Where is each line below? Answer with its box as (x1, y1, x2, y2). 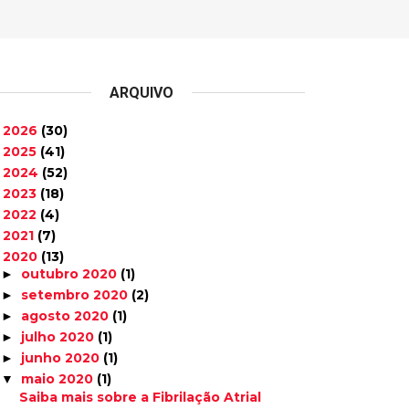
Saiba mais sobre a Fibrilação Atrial (19, 388, 262, 405)
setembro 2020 (21, 287, 132, 303)
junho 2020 (21, 350, 104, 366)
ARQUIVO (110, 84, 174, 101)
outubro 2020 (21, 266, 121, 282)
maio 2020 (21, 371, 98, 387)
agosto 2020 (21, 308, 113, 324)
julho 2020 (21, 329, 99, 345)
